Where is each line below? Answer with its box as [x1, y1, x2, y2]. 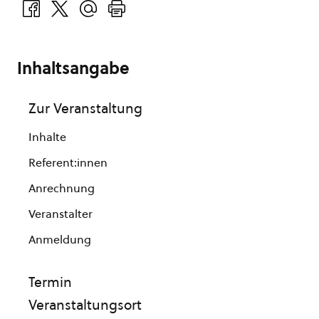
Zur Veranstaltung [28, 99, 142, 117]
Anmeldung [28, 231, 91, 247]
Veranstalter [28, 206, 93, 221]
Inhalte [28, 129, 66, 145]
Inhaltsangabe [17, 57, 130, 80]
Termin [28, 273, 72, 291]
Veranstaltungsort [28, 296, 142, 314]
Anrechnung [28, 180, 95, 196]
